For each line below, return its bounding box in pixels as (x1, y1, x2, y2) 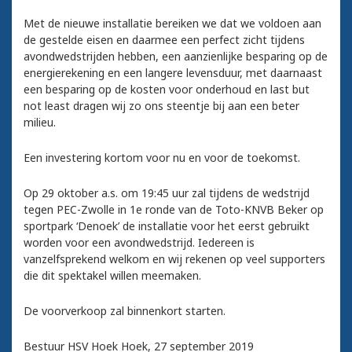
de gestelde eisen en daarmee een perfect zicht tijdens (24, 32, 305, 48)
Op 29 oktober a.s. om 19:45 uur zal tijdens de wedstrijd (24, 185, 310, 201)
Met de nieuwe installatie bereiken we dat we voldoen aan (24, 16, 321, 31)
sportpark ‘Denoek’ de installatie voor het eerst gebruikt (24, 218, 310, 234)
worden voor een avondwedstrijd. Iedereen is (24, 235, 255, 251)
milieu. (24, 115, 56, 130)
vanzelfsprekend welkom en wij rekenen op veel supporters (24, 251, 325, 267)
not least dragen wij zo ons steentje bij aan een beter (24, 98, 299, 114)
